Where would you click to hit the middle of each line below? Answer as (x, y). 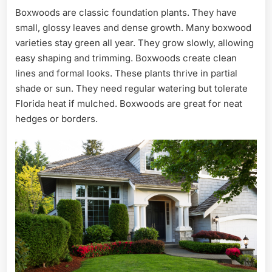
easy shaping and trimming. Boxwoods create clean (126, 58)
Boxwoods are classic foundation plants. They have (126, 12)
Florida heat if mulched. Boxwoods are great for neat (129, 103)
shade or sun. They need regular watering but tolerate (131, 88)
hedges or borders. (56, 118)
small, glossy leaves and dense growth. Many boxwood (133, 27)
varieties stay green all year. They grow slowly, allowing (134, 42)
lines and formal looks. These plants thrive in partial (126, 73)
